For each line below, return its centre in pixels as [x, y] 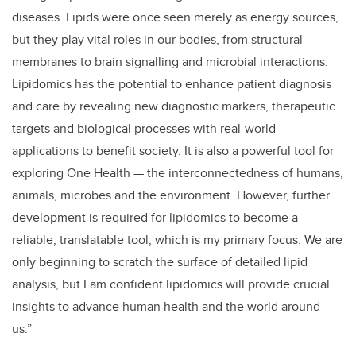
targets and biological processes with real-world [144, 129]
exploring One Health [73, 173]
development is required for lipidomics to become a [155, 218]
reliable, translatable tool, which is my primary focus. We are [177, 240]
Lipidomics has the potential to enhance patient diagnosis [172, 84]
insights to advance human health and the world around [166, 307]
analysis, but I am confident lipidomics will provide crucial [171, 284]
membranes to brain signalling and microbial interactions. [170, 62]
